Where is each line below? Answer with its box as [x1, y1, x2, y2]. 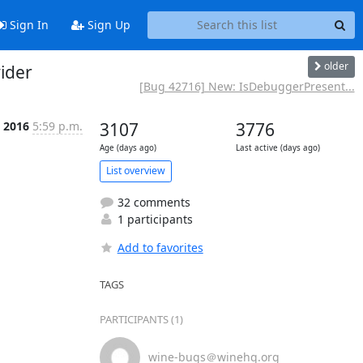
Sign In [6, 17, 49, 33]
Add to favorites [117, 239, 203, 255]
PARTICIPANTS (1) [99, 311, 183, 327]
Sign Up [83, 17, 130, 33]
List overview [105, 164, 165, 177]
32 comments [113, 194, 190, 210]
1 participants [113, 211, 193, 227]
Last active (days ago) [235, 142, 320, 153]
